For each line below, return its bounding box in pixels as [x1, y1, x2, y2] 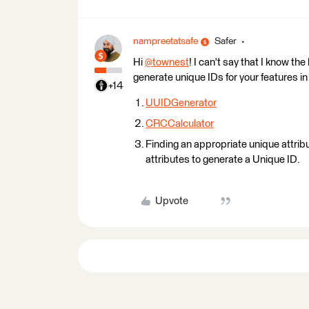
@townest [145, 57, 189, 68]
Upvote [154, 196, 188, 206]
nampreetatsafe [133, 37, 198, 46]
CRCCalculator [146, 119, 214, 129]
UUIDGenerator [146, 98, 217, 108]
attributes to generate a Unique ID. [146, 154, 300, 165]
